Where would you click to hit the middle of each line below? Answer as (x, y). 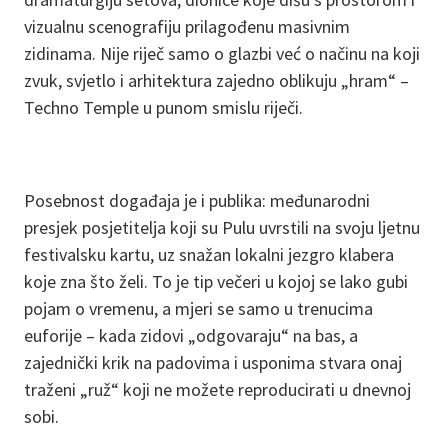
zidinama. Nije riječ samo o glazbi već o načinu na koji (222, 53)
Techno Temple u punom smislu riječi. (163, 107)
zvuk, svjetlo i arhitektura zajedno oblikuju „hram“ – (216, 80)
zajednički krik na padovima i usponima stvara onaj (213, 362)
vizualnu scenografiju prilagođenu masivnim (187, 26)
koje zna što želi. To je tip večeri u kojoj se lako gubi (216, 281)
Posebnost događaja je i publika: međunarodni (197, 200)
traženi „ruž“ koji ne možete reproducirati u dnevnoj (217, 389)
